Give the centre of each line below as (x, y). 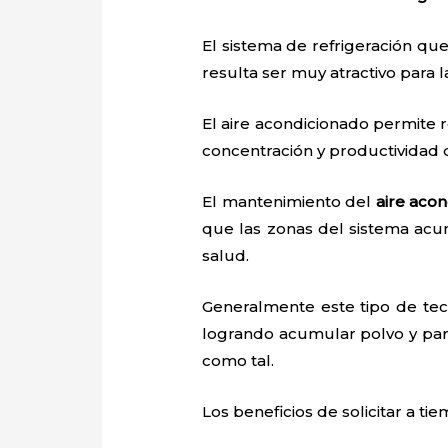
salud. (226, 255)
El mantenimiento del (289, 201)
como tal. (238, 360)
